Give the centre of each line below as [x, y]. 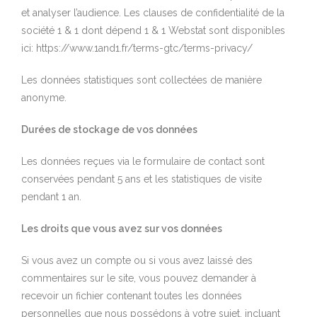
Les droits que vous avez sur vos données [122, 228]
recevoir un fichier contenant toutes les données [132, 295]
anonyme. [44, 97]
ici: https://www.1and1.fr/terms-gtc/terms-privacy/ [137, 48]
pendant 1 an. [51, 196]
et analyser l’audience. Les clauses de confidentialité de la [153, 12]
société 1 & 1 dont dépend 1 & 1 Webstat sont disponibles [153, 30]
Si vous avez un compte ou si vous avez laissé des [137, 260]
